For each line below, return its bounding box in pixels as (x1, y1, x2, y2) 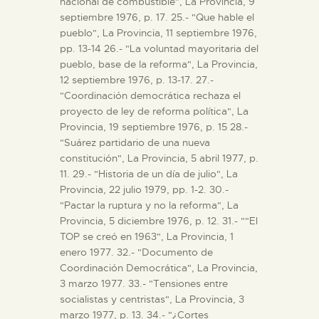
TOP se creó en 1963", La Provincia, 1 (60, 229, 234, 243)
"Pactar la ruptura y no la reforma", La (60, 198, 239, 211)
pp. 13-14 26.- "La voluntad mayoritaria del (60, 41, 258, 55)
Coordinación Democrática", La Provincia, (60, 261, 258, 274)
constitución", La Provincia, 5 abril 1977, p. (60, 151, 258, 164)
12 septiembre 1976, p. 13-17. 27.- (60, 73, 214, 86)
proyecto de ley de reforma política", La (60, 104, 249, 117)
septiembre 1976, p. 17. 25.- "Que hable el (60, 10, 254, 23)
